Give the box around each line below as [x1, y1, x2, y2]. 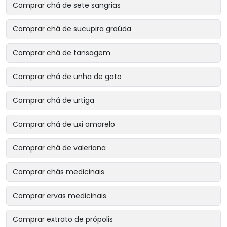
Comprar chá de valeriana [13, 142, 106, 153]
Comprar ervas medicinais [13, 190, 106, 201]
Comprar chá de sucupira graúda [13, 23, 131, 34]
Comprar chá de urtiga [13, 95, 94, 105]
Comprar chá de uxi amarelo [13, 119, 115, 129]
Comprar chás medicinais [13, 166, 104, 177]
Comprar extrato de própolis [13, 214, 113, 224]
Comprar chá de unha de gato [13, 71, 122, 82]
